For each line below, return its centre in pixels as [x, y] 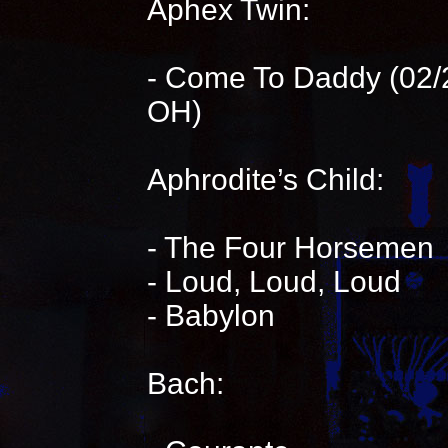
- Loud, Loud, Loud [273, 281]
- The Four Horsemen [290, 247]
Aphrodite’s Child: [265, 179]
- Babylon [210, 315]
